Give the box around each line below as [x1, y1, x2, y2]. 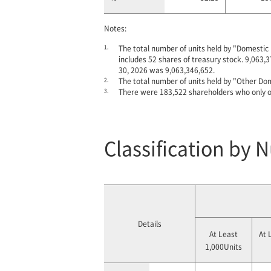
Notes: [104, 23, 126, 33]
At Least [209, 229, 238, 239]
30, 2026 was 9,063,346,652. [118, 65, 215, 75]
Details [137, 218, 162, 229]
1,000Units [205, 241, 242, 252]
